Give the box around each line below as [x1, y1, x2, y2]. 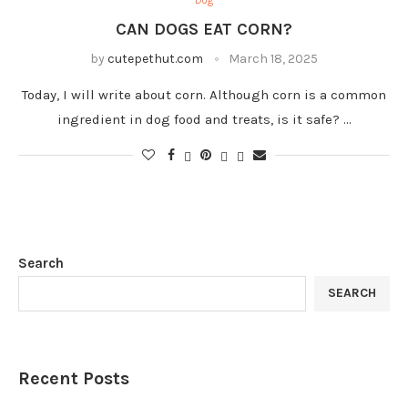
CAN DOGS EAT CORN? [116, 18, 292, 39]
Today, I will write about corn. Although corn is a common [22, 86, 386, 103]
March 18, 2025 [229, 50, 318, 66]
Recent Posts [18, 367, 129, 389]
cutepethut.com [107, 50, 203, 66]
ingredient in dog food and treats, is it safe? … [56, 110, 352, 127]
